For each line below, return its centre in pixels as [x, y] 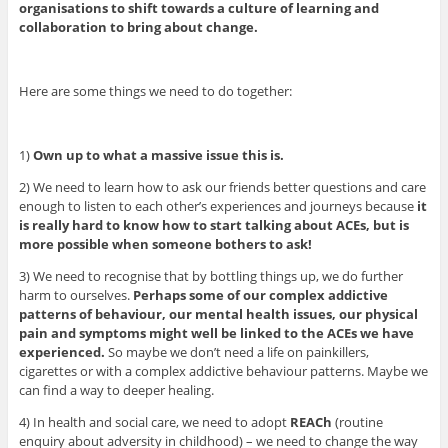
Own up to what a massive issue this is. [158, 154]
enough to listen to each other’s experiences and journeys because [216, 205]
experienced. [61, 351]
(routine [357, 421]
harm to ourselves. [75, 294]
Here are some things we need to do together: [155, 90]
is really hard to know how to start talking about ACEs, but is [213, 224]
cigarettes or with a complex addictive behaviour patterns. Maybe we [223, 370]
